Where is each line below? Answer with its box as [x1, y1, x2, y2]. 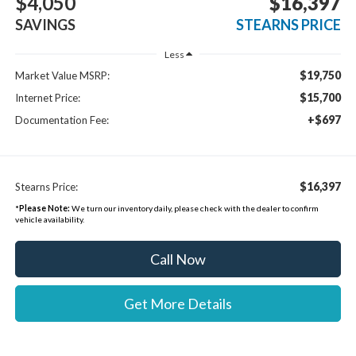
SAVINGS [14, 15, 75, 33]
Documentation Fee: [14, 113, 109, 126]
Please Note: [18, 203, 70, 213]
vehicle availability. [14, 214, 84, 224]
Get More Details [124, 294, 232, 312]
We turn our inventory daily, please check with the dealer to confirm [69, 203, 319, 213]
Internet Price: [14, 91, 80, 104]
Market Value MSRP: [14, 68, 110, 82]
